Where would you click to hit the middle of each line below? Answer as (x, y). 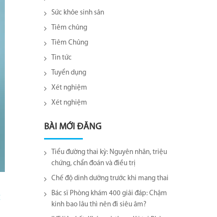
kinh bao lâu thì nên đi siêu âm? (99, 205)
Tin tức (62, 58)
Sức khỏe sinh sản (78, 13)
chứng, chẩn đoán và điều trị (93, 163)
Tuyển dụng (69, 73)
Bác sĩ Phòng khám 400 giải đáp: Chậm (109, 194)
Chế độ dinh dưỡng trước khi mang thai (110, 178)
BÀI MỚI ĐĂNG (73, 127)
